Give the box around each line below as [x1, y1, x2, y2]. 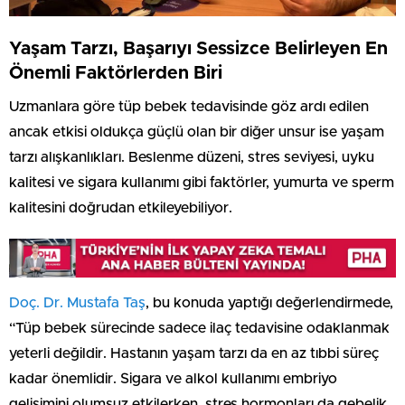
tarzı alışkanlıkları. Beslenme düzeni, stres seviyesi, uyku [9, 149, 374, 165]
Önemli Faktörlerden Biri [9, 63, 222, 82]
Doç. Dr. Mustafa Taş [9, 295, 146, 310]
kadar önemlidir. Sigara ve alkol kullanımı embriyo [9, 371, 337, 386]
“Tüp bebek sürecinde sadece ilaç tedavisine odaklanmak [9, 320, 390, 335]
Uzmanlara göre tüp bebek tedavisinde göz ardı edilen [9, 99, 369, 114]
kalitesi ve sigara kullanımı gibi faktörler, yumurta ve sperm [9, 174, 394, 190]
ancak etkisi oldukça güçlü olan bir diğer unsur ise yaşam [9, 124, 384, 139]
